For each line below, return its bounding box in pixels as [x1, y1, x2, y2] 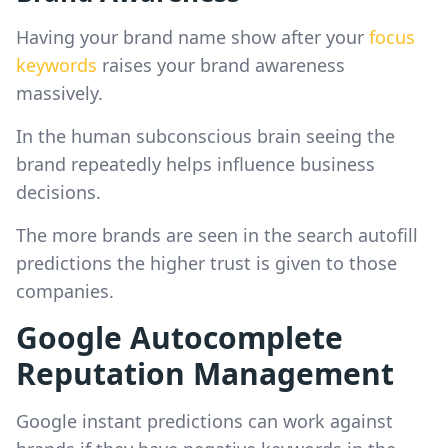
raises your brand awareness [97, 52, 345, 77]
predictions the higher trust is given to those [16, 250, 397, 275]
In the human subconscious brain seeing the [16, 123, 395, 148]
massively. [16, 80, 103, 105]
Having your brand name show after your [16, 24, 369, 49]
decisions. [16, 179, 101, 204]
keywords [16, 52, 97, 77]
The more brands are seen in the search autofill [16, 222, 418, 247]
